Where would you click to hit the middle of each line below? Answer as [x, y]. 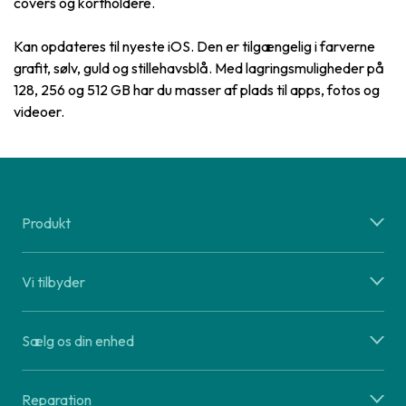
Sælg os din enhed [78, 341]
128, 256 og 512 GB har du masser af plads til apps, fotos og [197, 90]
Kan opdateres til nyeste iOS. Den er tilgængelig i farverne [194, 47]
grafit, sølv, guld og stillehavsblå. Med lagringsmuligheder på [199, 68]
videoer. [39, 112]
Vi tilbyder [53, 282]
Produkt [46, 223]
